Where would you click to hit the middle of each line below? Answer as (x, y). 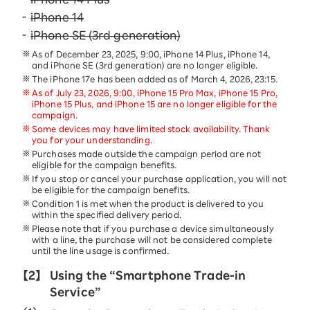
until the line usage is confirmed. (101, 251)
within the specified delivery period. (107, 215)
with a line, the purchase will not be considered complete (152, 240)
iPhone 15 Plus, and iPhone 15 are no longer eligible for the (155, 104)
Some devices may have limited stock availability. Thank (151, 129)
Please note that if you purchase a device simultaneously (153, 229)
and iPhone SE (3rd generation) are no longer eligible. (145, 65)
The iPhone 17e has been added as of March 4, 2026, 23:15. (155, 79)
